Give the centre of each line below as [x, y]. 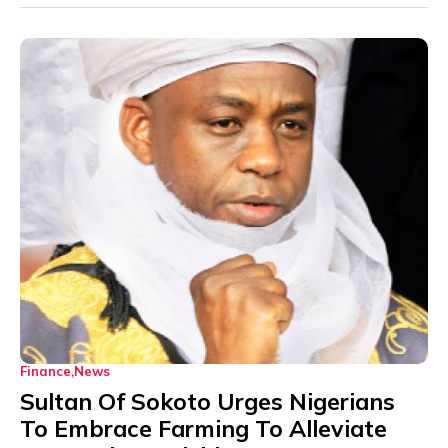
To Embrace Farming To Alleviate [203, 428]
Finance [45, 370]
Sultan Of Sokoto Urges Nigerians [207, 401]
